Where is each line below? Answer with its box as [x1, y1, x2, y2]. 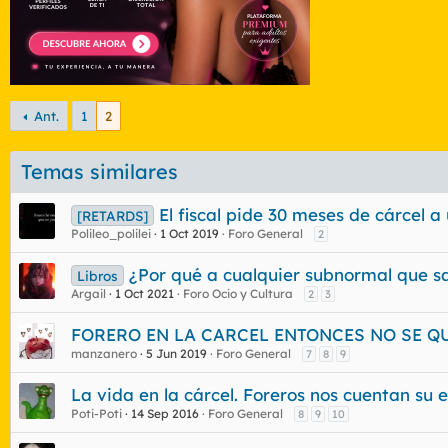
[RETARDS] [76, 206, 148, 224]
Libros [76, 266, 118, 284]
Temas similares [21, 158, 178, 184]
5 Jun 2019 [146, 345, 207, 361]
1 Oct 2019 [160, 225, 219, 241]
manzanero [71, 345, 137, 361]
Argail [71, 285, 106, 301]
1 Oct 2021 [115, 285, 174, 301]
